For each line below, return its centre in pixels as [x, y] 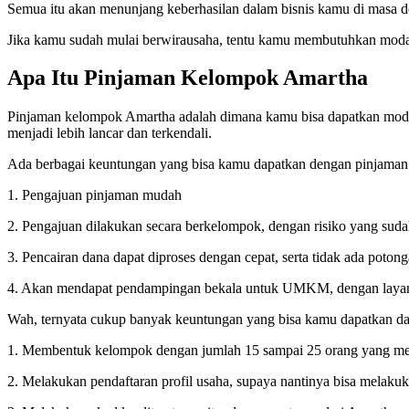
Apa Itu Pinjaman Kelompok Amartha [188, 78]
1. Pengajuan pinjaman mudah [94, 195]
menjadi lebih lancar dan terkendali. [110, 133]
